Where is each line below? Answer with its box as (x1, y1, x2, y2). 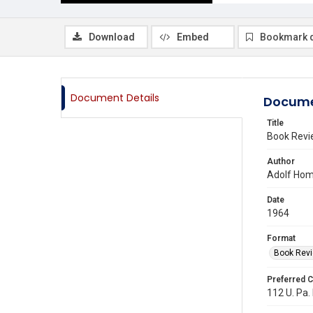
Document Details (71, 91, 159, 105)
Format (267, 233, 296, 243)
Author (267, 156, 295, 166)
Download (89, 31, 135, 43)
